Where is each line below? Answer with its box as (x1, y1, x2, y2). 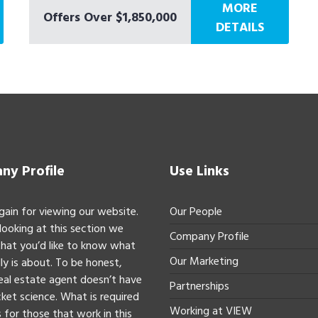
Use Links (170, 160, 229, 183)
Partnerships (170, 277, 229, 296)
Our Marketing (170, 252, 238, 271)
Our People (170, 202, 222, 221)
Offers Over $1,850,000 (43, 7, 177, 28)
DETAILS (215, 17, 264, 38)
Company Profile (170, 227, 249, 246)
